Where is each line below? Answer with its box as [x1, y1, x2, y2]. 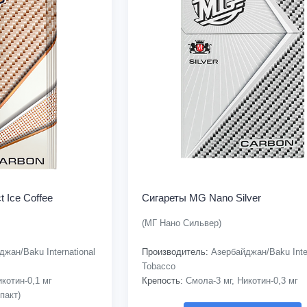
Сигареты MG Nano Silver [141, 191, 261, 204]
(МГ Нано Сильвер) [141, 217, 221, 228]
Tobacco [141, 260, 175, 271]
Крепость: [141, 275, 183, 286]
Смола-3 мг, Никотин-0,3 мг [182, 275, 298, 286]
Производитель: [141, 246, 208, 257]
